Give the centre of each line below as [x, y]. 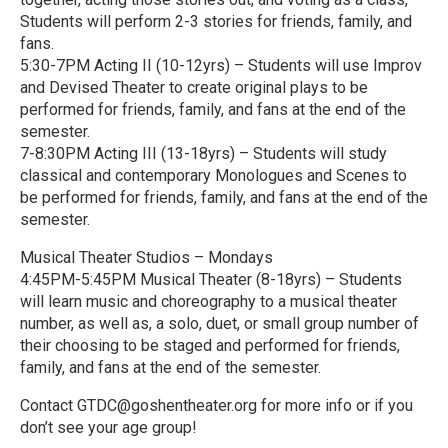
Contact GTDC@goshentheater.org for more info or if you [216, 405]
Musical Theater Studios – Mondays [146, 257]
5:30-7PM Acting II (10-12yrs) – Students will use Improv [221, 65]
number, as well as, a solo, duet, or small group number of [219, 323]
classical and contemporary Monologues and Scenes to [213, 175]
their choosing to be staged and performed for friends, [210, 345]
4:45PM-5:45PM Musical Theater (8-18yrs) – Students [211, 279]
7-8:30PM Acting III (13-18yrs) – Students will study [203, 153]
